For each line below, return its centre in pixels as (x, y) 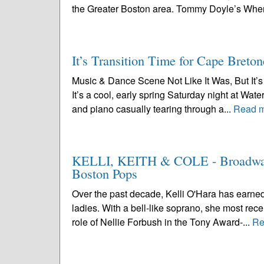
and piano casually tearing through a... (153, 109)
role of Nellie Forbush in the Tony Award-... (162, 222)
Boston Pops (105, 173)
